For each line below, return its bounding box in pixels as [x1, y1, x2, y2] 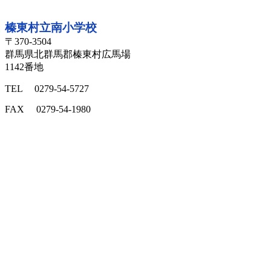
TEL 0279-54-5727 [5, 83, 89, 94]
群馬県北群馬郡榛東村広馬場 [5, 49, 131, 60]
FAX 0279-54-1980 [5, 104, 91, 115]
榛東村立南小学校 [5, 21, 97, 34]
